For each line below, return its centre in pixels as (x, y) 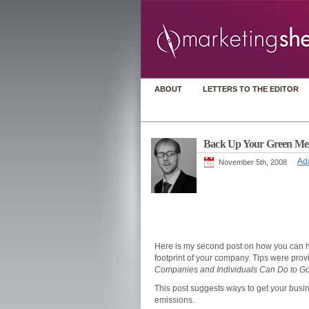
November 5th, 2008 (253, 162)
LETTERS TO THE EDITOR (251, 89)
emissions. (175, 300)
